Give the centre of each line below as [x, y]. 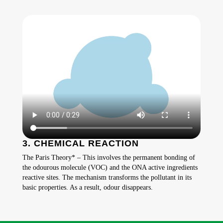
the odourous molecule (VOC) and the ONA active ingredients [110, 167]
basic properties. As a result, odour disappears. [87, 187]
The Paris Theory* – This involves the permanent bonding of [109, 157]
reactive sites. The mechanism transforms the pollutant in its [107, 177]
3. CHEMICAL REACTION [80, 143]
